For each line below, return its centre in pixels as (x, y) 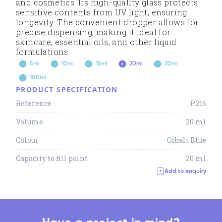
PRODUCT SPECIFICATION (67, 89)
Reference (34, 103)
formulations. (43, 52)
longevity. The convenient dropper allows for (108, 22)
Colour (27, 140)
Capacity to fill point (52, 158)
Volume (29, 122)
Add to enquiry (185, 171)
